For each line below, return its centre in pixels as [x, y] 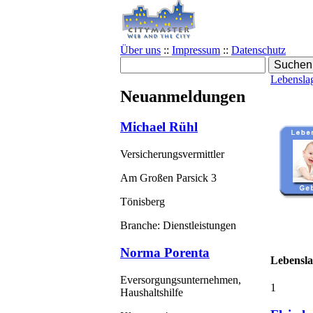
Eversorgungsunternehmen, [181, 279]
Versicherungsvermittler [172, 154]
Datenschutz [259, 50]
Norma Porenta [165, 252]
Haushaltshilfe [152, 292]
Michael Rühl [159, 127]
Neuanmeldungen [183, 96]
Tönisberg [143, 202]
